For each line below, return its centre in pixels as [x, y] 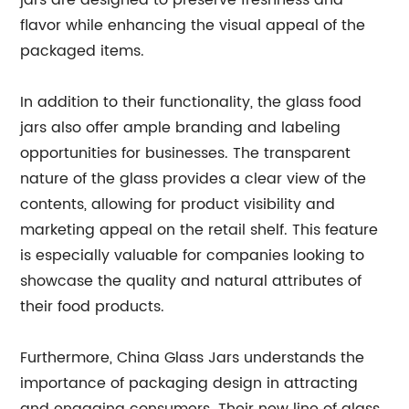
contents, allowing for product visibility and [178, 204]
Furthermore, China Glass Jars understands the [193, 358]
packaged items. [83, 51]
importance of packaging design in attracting [189, 383]
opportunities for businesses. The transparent [186, 153]
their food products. [93, 307]
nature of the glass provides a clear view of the [194, 179]
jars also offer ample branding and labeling [181, 128]
